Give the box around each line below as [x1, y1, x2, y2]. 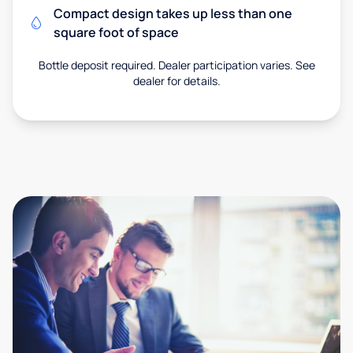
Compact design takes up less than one [54, 5, 292, 23]
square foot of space [54, 24, 179, 42]
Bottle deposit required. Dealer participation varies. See [38, 58, 315, 73]
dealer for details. [132, 73, 221, 89]
